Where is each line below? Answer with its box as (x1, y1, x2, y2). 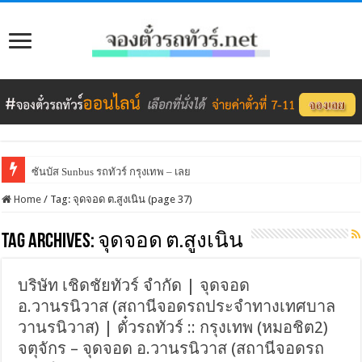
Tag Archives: (2, 230, 99, 253)
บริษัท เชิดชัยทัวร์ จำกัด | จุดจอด (18, 275, 250, 295)
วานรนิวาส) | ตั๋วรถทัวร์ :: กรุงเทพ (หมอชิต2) (18, 317, 329, 337)
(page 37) (145, 192, 193, 205)
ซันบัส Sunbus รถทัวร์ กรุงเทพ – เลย (32, 165, 192, 178)
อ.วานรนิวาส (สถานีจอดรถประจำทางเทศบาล (18, 296, 336, 316)
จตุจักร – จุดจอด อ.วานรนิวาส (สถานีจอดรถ (18, 338, 325, 358)
